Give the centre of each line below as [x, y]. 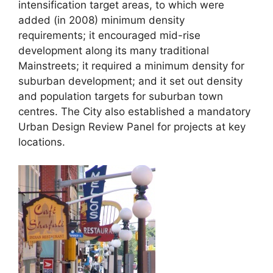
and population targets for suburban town [121, 96]
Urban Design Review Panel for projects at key [132, 126]
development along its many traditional [114, 50]
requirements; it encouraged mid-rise [109, 35]
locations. [42, 142]
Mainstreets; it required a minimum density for [131, 66]
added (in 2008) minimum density [101, 20]
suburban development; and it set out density [130, 81]
